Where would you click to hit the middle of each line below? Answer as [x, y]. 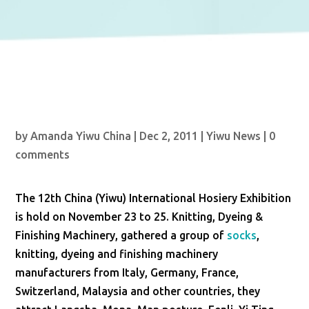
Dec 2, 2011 [169, 136]
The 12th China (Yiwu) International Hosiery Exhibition [153, 198]
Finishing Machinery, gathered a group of [121, 235]
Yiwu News [234, 136]
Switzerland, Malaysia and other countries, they [138, 291]
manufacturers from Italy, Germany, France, [127, 272]
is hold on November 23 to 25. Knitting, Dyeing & [139, 217]
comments [43, 154]
